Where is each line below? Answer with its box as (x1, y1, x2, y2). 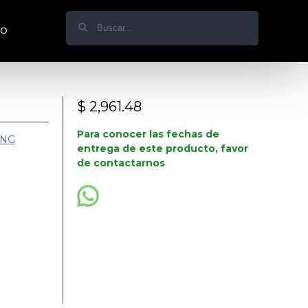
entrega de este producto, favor (77, 142, 248, 155)
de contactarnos (77, 157, 165, 169)
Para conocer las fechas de (77, 128, 219, 140)
